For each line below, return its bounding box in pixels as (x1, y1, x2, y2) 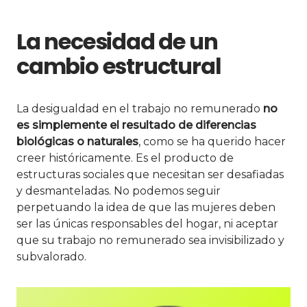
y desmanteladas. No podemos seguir (16, 184, 221, 197)
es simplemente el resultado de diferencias (16, 118, 256, 132)
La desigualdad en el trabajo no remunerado (16, 101, 263, 115)
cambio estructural (16, 50, 221, 82)
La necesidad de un (16, 25, 218, 57)
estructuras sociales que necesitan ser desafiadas (16, 167, 284, 181)
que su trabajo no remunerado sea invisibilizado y (16, 233, 284, 247)
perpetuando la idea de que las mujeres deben (16, 200, 275, 214)
